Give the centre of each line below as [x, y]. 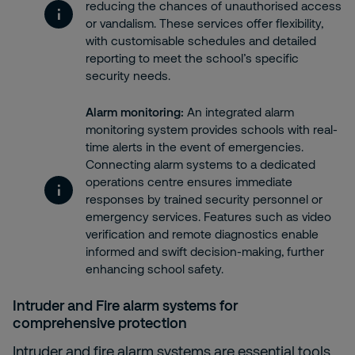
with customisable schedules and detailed [201, 40]
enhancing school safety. [155, 269]
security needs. [128, 75]
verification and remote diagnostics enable [202, 234]
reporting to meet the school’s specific [192, 58]
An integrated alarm [239, 112]
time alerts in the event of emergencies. [195, 147]
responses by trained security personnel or [204, 199]
